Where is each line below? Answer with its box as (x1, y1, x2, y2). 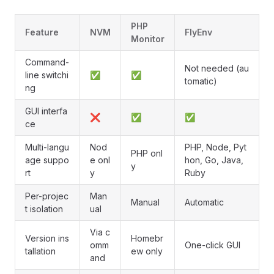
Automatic (185, 197, 224, 208)
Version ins (25, 233, 69, 244)
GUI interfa (25, 106, 67, 117)
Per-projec (25, 191, 68, 202)
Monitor (131, 34, 165, 45)
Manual (131, 197, 160, 208)
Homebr (131, 233, 163, 244)
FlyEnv (185, 27, 212, 38)
